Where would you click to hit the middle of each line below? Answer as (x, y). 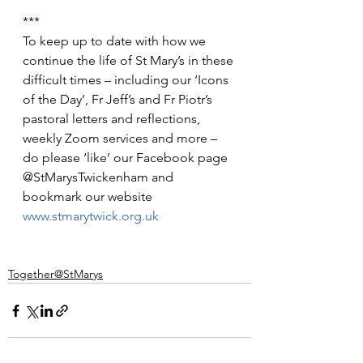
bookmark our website (89, 196)
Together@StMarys (56, 274)
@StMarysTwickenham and (100, 177)
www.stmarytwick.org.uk (91, 216)
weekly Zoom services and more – (122, 138)
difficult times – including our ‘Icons (127, 80)
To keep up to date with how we (116, 41)
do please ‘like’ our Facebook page (127, 158)
